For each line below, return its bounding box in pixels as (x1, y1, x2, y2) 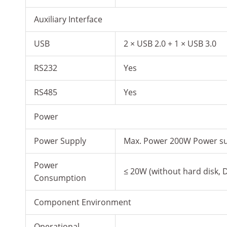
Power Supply (34, 135, 86, 147)
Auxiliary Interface (34, 14, 102, 25)
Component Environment (34, 197, 131, 208)
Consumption (34, 172, 86, 184)
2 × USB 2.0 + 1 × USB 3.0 (124, 38, 216, 50)
